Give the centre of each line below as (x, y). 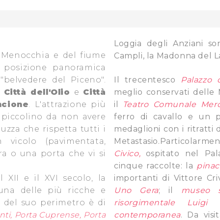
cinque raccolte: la (155, 166)
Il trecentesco (147, 80)
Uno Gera (136, 190)
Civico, (130, 153)
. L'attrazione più (67, 104)
